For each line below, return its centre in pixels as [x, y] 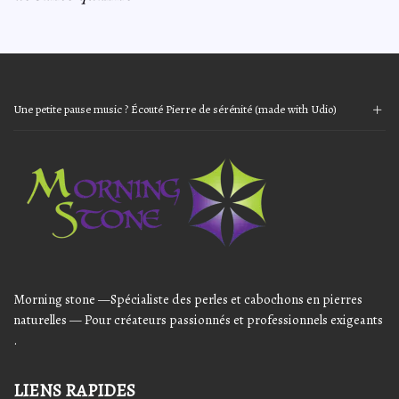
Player [30, 160]
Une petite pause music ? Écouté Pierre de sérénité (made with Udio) [175, 109]
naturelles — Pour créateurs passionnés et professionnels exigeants [198, 319]
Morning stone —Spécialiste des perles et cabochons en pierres [188, 299]
